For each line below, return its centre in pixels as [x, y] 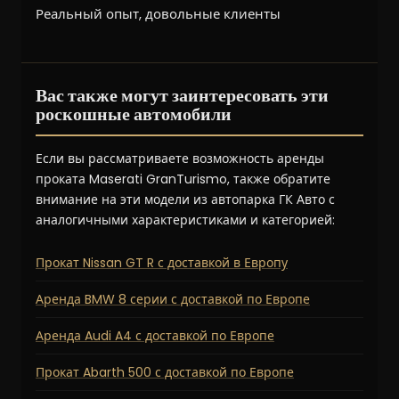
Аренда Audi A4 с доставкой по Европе [155, 336]
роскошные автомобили [134, 117]
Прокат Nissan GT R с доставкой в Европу [162, 263]
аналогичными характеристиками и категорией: [185, 220]
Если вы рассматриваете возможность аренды [180, 159]
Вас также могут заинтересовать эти [182, 98]
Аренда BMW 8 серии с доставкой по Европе [173, 300]
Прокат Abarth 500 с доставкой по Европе [165, 373]
